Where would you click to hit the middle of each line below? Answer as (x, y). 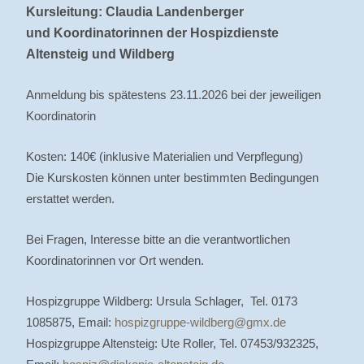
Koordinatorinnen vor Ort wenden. (115, 260)
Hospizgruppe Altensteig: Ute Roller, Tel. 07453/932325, (172, 343)
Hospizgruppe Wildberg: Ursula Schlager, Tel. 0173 (162, 301)
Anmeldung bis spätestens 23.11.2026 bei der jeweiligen (173, 95)
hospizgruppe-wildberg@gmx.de (200, 322)
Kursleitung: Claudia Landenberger (135, 12)
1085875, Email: (70, 322)
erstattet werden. (70, 199)
